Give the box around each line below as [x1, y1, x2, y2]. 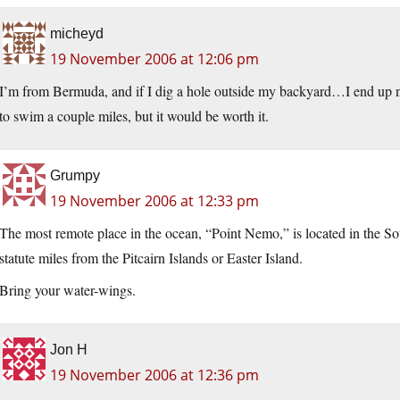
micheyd [50, 25, 104, 41]
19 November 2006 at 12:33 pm [50, 190, 259, 211]
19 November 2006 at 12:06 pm [50, 48, 259, 69]
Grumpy [50, 167, 100, 183]
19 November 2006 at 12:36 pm [50, 364, 259, 385]
